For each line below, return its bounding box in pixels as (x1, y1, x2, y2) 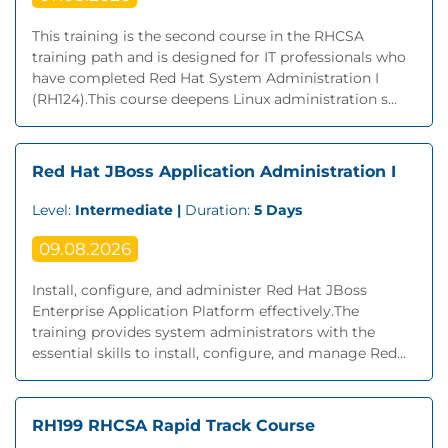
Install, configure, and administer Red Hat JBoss (32, 281, 367, 299)
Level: (32, 201, 75, 219)
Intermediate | (75, 201, 185, 219)
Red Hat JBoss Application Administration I (32, 162, 396, 181)
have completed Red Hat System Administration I (32, 69, 379, 87)
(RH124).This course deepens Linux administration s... (32, 90, 397, 108)
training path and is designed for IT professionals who (32, 48, 406, 66)
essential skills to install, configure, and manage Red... (32, 344, 406, 362)
